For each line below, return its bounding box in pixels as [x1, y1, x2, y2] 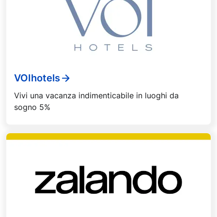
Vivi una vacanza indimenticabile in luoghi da [14, 90, 179, 100]
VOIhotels [14, 72, 60, 84]
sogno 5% [14, 102, 50, 112]
